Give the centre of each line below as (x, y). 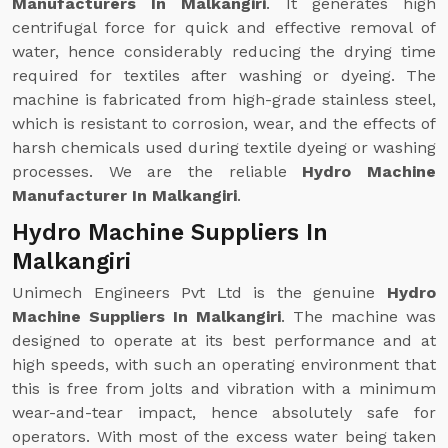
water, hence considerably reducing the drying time (224, 51)
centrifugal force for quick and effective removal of (224, 27)
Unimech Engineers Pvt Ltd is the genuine (199, 292)
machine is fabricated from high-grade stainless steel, (224, 99)
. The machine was (358, 316)
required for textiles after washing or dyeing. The (224, 75)
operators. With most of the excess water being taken (224, 436)
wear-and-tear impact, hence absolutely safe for (224, 412)
